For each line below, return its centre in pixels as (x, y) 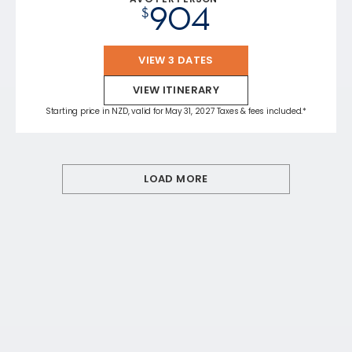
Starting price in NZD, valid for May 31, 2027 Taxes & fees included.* (176, 111)
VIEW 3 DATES (176, 60)
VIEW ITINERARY (176, 90)
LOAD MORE (176, 178)
